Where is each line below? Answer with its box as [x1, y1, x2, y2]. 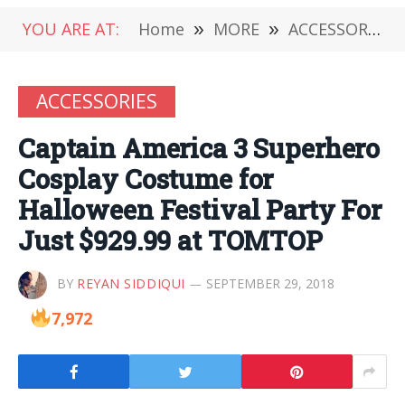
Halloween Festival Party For [18, 193, 381, 227]
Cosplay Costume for [18, 162, 274, 196]
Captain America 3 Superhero [18, 131, 381, 165]
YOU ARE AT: [23, 18, 119, 40]
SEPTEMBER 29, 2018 [205, 274, 334, 292]
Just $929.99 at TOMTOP [18, 223, 323, 258]
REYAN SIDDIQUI [77, 274, 185, 292]
